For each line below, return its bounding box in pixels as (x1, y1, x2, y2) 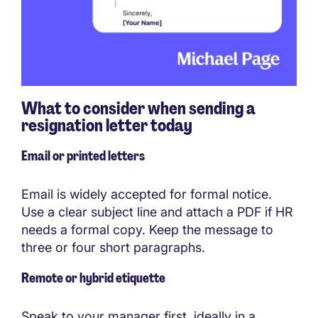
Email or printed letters (21, 147, 145, 165)
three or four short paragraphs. (21, 239, 205, 255)
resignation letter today (21, 114, 192, 136)
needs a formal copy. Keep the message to (21, 221, 273, 237)
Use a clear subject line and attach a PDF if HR (21, 204, 293, 219)
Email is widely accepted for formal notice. (21, 186, 272, 202)
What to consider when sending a (21, 97, 256, 119)
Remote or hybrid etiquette (21, 269, 165, 287)
